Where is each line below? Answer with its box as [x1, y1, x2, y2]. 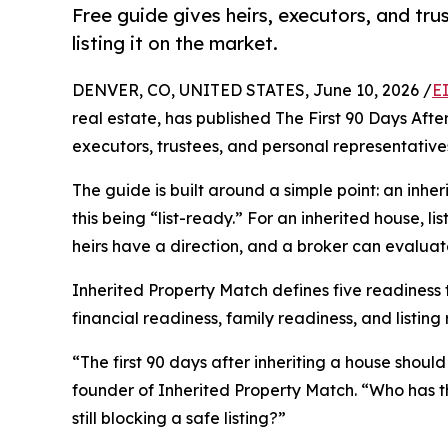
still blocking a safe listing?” [72, 408, 286, 429]
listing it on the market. [72, 32, 278, 55]
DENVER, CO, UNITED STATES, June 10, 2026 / [72, 80, 432, 101]
